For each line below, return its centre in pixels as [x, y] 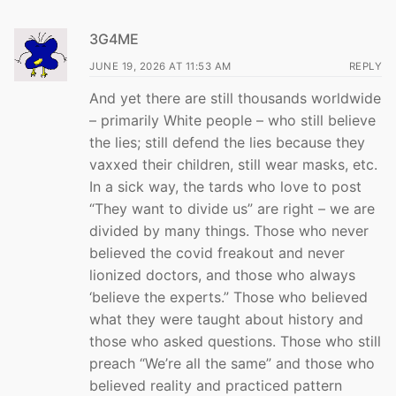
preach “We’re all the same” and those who [232, 363]
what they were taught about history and [226, 319]
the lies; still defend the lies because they [227, 142]
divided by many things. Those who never [229, 230]
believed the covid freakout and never [217, 252]
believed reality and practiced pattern [216, 385]
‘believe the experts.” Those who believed [228, 297]
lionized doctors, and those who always [222, 274]
